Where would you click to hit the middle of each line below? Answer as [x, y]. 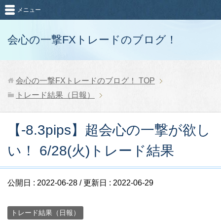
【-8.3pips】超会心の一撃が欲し [109, 130]
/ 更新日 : [95, 183]
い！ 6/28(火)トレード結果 [91, 151]
